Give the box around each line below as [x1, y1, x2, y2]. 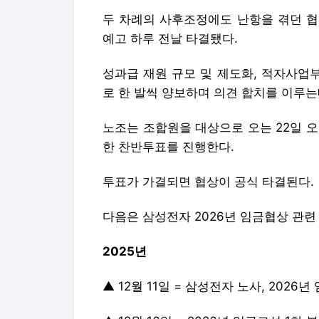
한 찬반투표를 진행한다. [103, 140, 234, 154]
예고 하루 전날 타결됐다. [103, 31, 238, 46]
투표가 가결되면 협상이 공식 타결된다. [103, 174, 314, 189]
